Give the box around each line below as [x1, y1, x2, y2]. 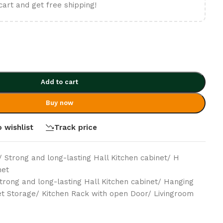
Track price [54, 122, 97, 132]
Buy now [46, 99, 73, 107]
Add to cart [41, 78, 78, 86]
